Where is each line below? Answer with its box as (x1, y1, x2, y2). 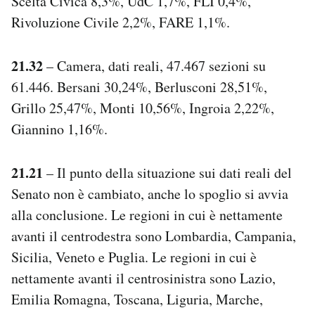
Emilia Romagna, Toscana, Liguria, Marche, (11, 289, 263, 309)
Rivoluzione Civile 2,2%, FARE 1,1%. (11, 12, 230, 32)
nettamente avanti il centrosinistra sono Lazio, (11, 268, 276, 288)
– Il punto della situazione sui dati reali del (43, 162, 292, 182)
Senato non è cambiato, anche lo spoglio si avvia (11, 184, 288, 203)
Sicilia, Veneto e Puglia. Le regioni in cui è (11, 247, 257, 266)
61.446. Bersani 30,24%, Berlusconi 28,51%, (11, 77, 267, 96)
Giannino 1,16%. (11, 119, 108, 139)
